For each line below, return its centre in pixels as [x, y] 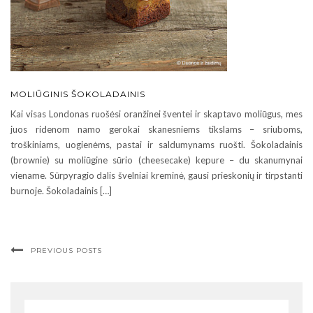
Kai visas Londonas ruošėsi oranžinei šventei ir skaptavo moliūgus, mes [156, 114]
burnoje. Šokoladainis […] [61, 190]
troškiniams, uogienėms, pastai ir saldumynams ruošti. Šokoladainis [156, 144]
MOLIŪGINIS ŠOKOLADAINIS [78, 94]
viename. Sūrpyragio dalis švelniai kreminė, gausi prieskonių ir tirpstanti [156, 175]
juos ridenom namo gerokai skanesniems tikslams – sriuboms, [156, 129]
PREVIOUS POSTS [66, 250]
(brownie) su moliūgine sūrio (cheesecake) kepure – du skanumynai [156, 160]
